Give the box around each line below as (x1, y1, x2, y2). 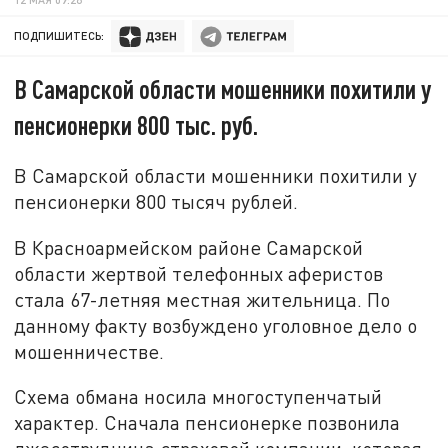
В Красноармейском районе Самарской (14, 235, 364, 259)
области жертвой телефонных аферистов (14, 261, 384, 285)
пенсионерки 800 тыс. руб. (14, 109, 259, 141)
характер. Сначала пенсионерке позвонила (14, 411, 401, 435)
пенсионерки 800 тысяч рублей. (14, 189, 299, 213)
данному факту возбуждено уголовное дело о (14, 313, 418, 337)
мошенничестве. (14, 339, 165, 363)
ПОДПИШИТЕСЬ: (14, 29, 105, 43)
